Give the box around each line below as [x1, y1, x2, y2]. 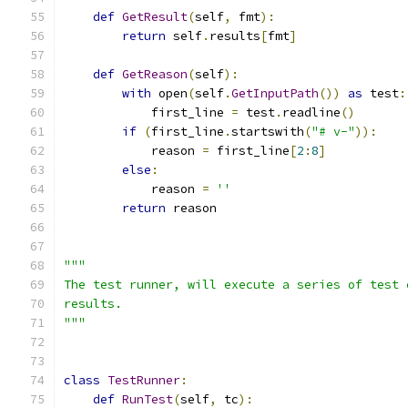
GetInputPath [231, 86, 319, 101]
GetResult [122, 9, 188, 25]
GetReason [122, 66, 188, 82]
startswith [231, 124, 304, 139]
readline [282, 105, 341, 120]
